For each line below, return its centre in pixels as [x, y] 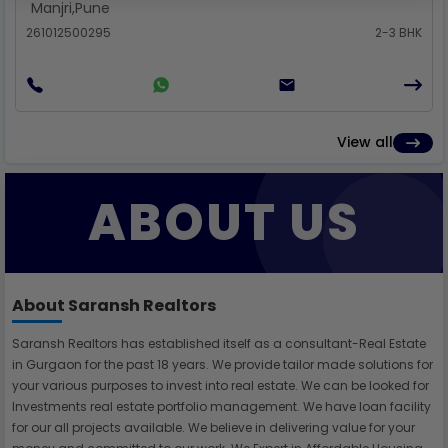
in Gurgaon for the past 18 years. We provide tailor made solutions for [222, 364]
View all [365, 142]
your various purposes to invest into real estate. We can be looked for [220, 385]
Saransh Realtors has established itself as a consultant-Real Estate [219, 343]
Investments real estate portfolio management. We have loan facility [221, 406]
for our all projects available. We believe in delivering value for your [213, 427]
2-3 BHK [398, 32]
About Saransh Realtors [114, 305]
